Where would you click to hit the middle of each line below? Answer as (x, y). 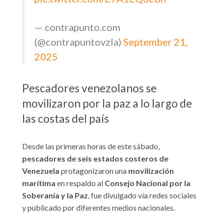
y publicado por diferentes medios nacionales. (98, 208)
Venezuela (41, 171)
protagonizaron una (94, 171)
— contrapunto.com (77, 27)
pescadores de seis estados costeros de (95, 159)
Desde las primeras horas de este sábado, (91, 146)
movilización (151, 171)
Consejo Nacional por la (148, 183)
